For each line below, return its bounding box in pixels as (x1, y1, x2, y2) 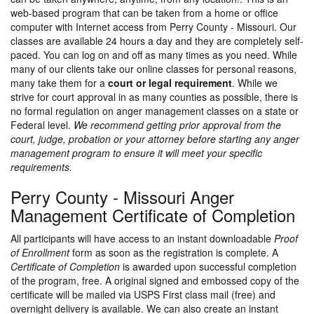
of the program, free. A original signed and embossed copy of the (11, 273, 299, 288)
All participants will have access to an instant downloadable (11, 231, 274, 246)
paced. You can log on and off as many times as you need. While (11, 48, 297, 62)
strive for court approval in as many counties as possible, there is (11, 90, 298, 104)
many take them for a (11, 76, 108, 90)
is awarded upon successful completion (120, 259, 296, 274)
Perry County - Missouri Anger (11, 184, 234, 210)
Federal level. (11, 118, 74, 132)
